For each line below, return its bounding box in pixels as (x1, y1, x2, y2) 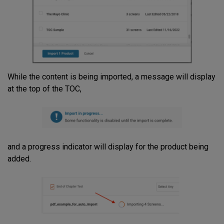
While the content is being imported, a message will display (7, 72, 215, 82)
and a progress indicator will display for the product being (7, 142, 208, 152)
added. (7, 154, 37, 164)
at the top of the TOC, (7, 84, 81, 94)
